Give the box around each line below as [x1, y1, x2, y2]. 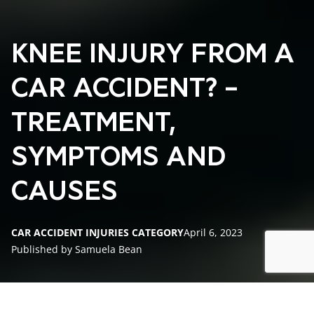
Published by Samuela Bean [11, 243, 142, 256]
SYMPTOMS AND [11, 146, 226, 171]
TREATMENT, [11, 112, 175, 137]
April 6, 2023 [184, 226, 243, 239]
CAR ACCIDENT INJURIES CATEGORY [11, 226, 184, 239]
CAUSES [11, 181, 118, 205]
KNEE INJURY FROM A [11, 43, 294, 68]
